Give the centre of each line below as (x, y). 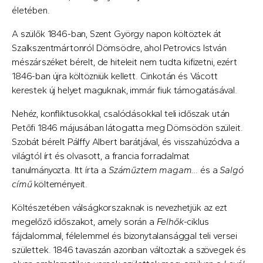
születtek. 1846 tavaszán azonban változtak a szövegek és (129, 249)
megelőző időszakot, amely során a (84, 221)
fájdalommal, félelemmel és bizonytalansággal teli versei (125, 235)
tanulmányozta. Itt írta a (60, 170)
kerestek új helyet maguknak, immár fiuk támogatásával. (124, 90)
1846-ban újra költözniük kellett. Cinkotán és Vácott (115, 76)
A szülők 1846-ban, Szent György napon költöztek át (117, 33)
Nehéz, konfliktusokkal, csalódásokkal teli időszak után (121, 113)
